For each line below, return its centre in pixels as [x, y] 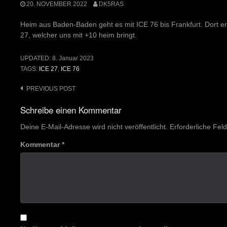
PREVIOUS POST [51, 88]
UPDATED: [36, 58]
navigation [41, 104]
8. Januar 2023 [73, 58]
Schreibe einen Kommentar [71, 110]
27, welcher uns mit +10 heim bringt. [79, 35]
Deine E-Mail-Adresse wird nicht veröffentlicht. [94, 126]
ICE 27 [48, 69]
